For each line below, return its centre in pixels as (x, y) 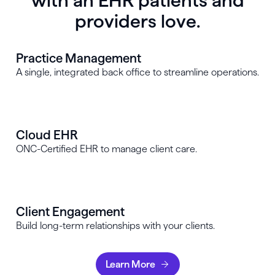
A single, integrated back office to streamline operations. (137, 72)
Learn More (130, 264)
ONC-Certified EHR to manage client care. (107, 149)
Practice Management (79, 58)
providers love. (137, 21)
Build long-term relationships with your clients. (115, 226)
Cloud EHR (47, 135)
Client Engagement (70, 212)
